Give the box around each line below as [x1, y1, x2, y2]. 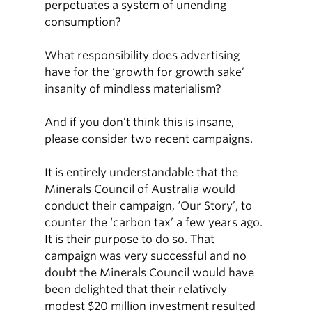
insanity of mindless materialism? [45, 82, 222, 95]
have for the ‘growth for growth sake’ [45, 65, 245, 79]
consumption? [45, 15, 122, 29]
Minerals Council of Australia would [45, 182, 236, 196]
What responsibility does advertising [45, 49, 240, 62]
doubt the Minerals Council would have [45, 266, 255, 279]
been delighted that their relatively [45, 283, 228, 296]
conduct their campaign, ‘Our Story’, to [45, 199, 253, 212]
